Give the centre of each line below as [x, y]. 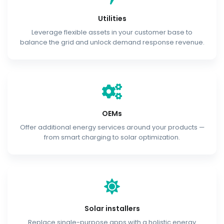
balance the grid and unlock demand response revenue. [112, 42]
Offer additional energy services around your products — [112, 127]
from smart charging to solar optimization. [112, 137]
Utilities [112, 18]
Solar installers [112, 208]
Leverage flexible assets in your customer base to [112, 32]
